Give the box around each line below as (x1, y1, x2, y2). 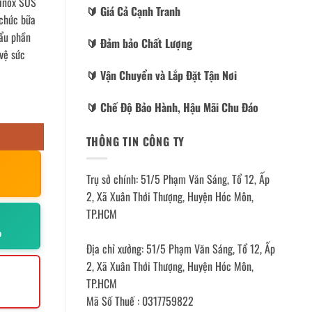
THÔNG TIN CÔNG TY (86, 132, 185, 150)
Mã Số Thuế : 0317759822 (86, 292, 194, 310)
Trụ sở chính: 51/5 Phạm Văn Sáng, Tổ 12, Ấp (86, 171, 270, 188)
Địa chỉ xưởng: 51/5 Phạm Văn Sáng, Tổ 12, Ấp (86, 240, 275, 258)
